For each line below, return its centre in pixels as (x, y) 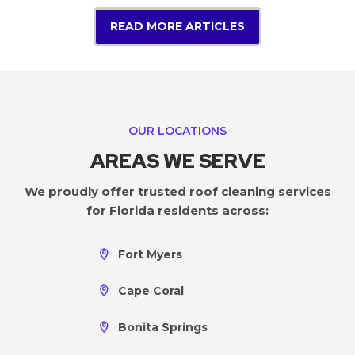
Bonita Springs (163, 327)
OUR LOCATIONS (177, 130)
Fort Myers (150, 254)
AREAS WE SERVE (177, 161)
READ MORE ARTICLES (177, 26)
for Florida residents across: (177, 210)
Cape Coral (151, 290)
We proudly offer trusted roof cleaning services (177, 191)
